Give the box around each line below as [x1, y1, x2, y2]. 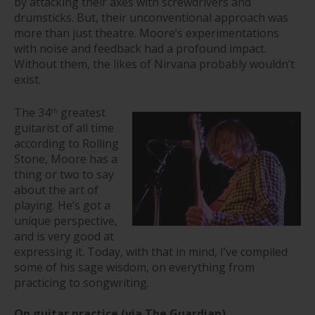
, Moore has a [45, 150, 117, 167]
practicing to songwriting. [14, 274, 149, 290]
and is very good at [14, 228, 114, 244]
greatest [60, 104, 105, 120]
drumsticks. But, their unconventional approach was [14, 9, 288, 25]
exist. [14, 71, 41, 87]
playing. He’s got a [14, 197, 110, 213]
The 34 [14, 104, 51, 120]
